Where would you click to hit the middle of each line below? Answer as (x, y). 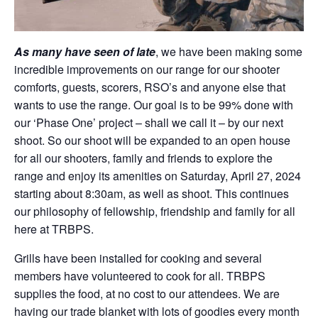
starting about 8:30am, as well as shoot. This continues (152, 193)
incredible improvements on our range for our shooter (147, 69)
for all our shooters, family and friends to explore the (143, 158)
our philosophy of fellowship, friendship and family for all (155, 211)
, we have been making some (229, 51)
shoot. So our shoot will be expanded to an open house (152, 140)
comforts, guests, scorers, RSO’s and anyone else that (150, 87)
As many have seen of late (85, 51)
